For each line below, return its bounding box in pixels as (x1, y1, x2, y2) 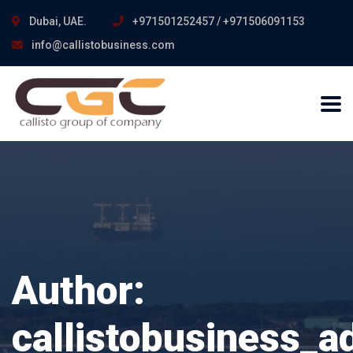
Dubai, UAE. (27, 15, 87, 28)
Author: (12, 268, 145, 314)
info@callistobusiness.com (29, 39, 175, 51)
